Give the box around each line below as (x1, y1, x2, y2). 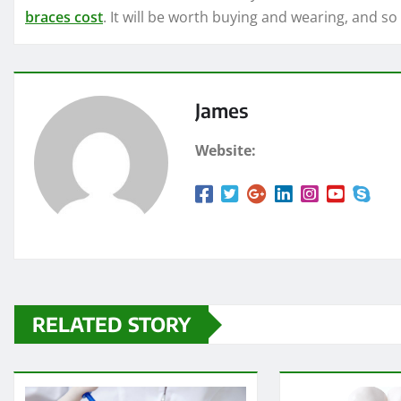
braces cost (25, 7, 103, 28)
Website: (195, 141, 256, 161)
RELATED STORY (32, 311, 191, 337)
